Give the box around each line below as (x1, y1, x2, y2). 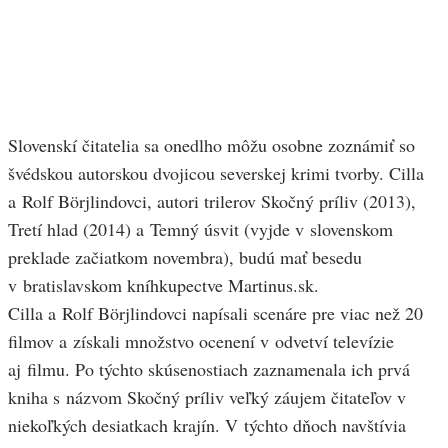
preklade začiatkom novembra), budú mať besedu (8, 245, 362, 270)
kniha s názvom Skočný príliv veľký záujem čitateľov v (8, 385, 406, 410)
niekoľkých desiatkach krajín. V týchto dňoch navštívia (8, 413, 406, 438)
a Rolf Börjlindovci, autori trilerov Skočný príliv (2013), (8, 189, 416, 214)
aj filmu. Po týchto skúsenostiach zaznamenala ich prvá (8, 357, 410, 382)
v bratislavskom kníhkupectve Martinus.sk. (8, 273, 319, 298)
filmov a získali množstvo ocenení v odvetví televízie (8, 329, 394, 354)
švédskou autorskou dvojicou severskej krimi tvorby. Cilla (8, 161, 424, 186)
